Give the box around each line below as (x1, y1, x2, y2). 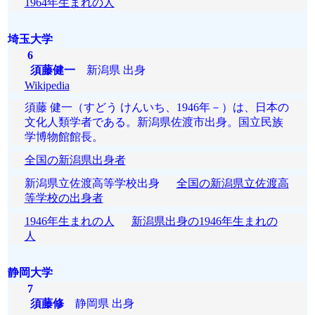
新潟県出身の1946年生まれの (131, 215, 278, 227)
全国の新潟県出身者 (24, 154, 126, 166)
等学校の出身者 (24, 192, 103, 204)
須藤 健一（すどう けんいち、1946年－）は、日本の (24, 101, 289, 113)
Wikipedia (24, 79, 70, 91)
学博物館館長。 (24, 131, 103, 143)
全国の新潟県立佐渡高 (176, 177, 289, 189)
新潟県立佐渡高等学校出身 (24, 177, 176, 189)
